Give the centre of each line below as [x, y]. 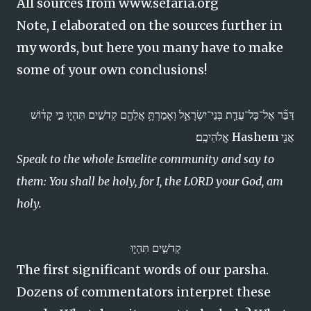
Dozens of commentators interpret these [144, 292]
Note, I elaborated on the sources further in [150, 25]
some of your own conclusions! [112, 70]
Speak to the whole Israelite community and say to [145, 159]
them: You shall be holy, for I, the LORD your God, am [150, 181]
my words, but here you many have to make [150, 48]
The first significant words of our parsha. [143, 270]
